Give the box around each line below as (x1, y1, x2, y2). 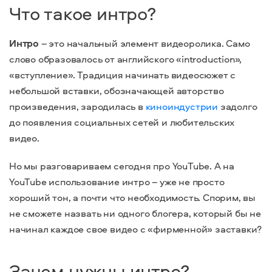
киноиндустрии (145, 100, 219, 114)
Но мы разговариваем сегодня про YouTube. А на (9, 158, 234, 172)
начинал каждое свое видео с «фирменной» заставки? (9, 222, 262, 236)
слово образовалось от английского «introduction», (9, 52, 242, 66)
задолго (218, 100, 257, 114)
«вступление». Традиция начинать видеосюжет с (9, 68, 236, 82)
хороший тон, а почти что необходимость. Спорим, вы (9, 190, 256, 204)
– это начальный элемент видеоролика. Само (39, 36, 250, 50)
